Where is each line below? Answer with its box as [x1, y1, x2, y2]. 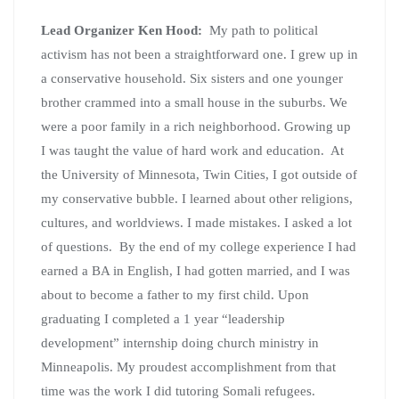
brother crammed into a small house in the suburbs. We [41, 94, 347, 110]
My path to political [206, 22, 318, 37]
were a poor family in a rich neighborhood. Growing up [41, 118, 351, 134]
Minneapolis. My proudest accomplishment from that [41, 359, 336, 374]
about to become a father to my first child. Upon [41, 287, 309, 302]
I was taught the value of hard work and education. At [41, 142, 344, 158]
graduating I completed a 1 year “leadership [41, 311, 285, 326]
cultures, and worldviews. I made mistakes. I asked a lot [41, 215, 352, 230]
